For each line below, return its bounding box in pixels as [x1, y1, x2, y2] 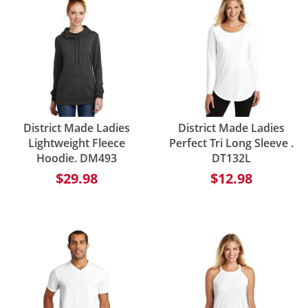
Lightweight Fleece [28, 135, 126, 151]
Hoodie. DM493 [36, 151, 118, 166]
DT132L [211, 151, 251, 166]
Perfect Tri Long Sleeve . [168, 135, 294, 151]
